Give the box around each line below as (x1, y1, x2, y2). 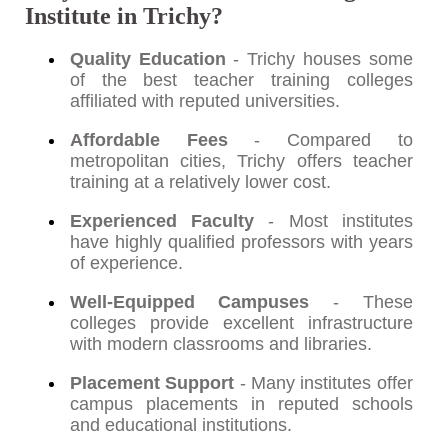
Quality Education (69, 49, 226, 70)
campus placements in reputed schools (69, 394, 413, 415)
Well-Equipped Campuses (69, 292, 310, 313)
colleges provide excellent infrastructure (69, 313, 413, 334)
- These (309, 292, 413, 313)
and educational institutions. (69, 415, 292, 436)
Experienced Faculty (69, 211, 255, 232)
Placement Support (69, 373, 235, 394)
